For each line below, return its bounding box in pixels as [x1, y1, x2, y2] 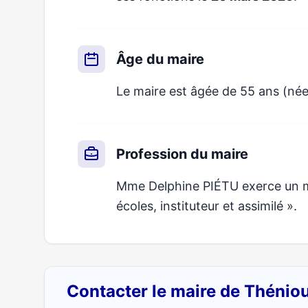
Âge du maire [116, 51, 204, 67]
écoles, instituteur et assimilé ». [116, 199, 297, 213]
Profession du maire [116, 146, 248, 162]
